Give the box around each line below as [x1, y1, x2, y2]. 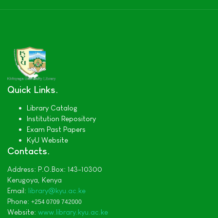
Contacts [7, 145, 47, 157]
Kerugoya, [7, 176, 42, 184]
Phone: [7, 197, 31, 206]
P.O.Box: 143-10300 [38, 165, 102, 174]
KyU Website [27, 136, 68, 145]
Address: [7, 165, 38, 174]
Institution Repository [27, 114, 96, 123]
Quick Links [7, 84, 55, 95]
